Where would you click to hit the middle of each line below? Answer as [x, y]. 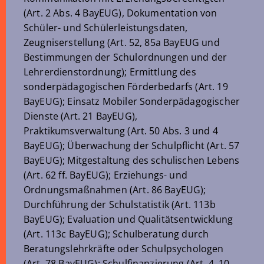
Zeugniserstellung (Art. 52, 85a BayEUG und [122, 42]
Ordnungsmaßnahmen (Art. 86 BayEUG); [115, 190]
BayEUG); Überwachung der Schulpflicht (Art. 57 [132, 146]
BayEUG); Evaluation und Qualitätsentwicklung [128, 219]
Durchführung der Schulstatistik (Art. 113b [120, 204]
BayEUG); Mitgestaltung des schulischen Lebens [132, 160]
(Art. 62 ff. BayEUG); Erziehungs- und [105, 175]
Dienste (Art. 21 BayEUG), [81, 116]
